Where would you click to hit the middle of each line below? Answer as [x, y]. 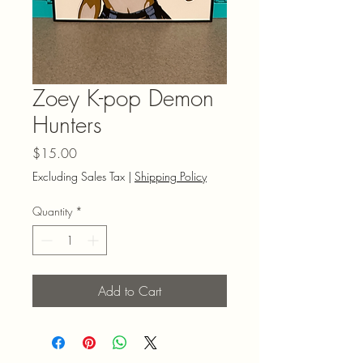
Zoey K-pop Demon [123, 98]
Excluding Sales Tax [79, 176]
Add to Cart [130, 291]
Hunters [67, 124]
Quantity [52, 211]
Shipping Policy [171, 176]
